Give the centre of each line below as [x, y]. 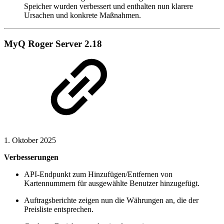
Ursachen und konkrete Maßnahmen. [82, 15]
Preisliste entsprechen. [59, 209]
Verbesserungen [31, 157]
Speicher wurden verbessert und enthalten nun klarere [108, 6]
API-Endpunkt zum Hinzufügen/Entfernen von [98, 174]
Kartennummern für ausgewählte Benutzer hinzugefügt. [112, 183]
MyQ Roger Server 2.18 [53, 43]
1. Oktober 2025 [30, 140]
